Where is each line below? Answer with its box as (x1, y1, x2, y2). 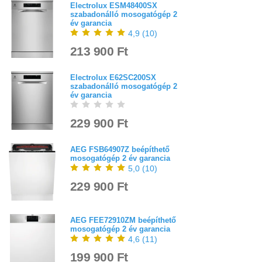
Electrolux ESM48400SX (70, 1, 157, 11)
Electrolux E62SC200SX (70, 73, 156, 82)
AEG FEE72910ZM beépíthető (70, 215, 176, 225)
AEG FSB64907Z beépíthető (70, 145, 170, 154)
